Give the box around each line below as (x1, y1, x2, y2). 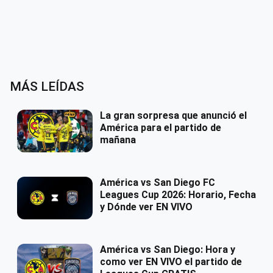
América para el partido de (100, 122, 221, 134)
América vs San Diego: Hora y (100, 244, 235, 256)
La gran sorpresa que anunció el (100, 110, 247, 122)
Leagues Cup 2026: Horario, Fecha (100, 189, 256, 201)
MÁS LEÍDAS (10, 79, 84, 94)
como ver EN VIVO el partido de (100, 256, 242, 268)
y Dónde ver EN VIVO (100, 201, 193, 213)
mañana (100, 134, 136, 146)
